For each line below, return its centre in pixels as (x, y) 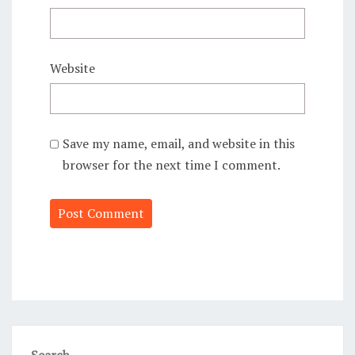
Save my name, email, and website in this (178, 143)
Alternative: (85, 257)
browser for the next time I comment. (171, 164)
